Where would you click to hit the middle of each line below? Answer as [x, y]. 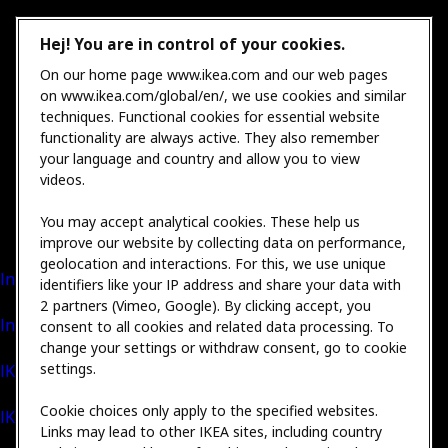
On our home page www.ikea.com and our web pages [214, 74]
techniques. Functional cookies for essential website [210, 116]
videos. [62, 179]
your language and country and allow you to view [200, 158]
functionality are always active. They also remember [209, 137]
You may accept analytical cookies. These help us [200, 221]
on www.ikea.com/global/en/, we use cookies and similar [223, 95]
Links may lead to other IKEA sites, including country [211, 431]
